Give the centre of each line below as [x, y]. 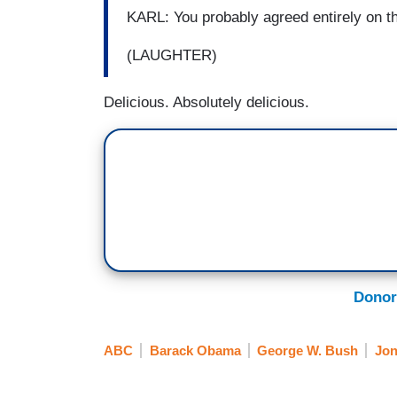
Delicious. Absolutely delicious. [206, 102]
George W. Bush [307, 351]
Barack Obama [195, 351]
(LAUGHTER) [172, 56]
